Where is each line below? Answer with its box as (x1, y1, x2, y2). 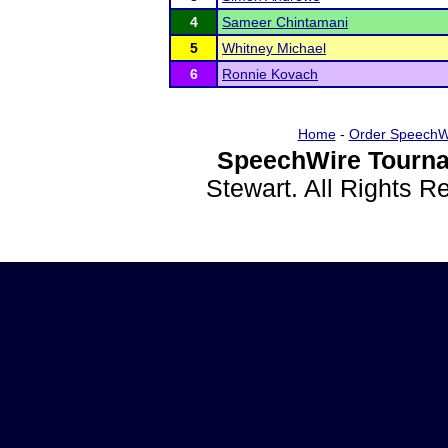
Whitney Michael (222, 40, 326, 56)
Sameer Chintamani (222, 14, 348, 30)
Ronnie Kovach (222, 66, 318, 82)
